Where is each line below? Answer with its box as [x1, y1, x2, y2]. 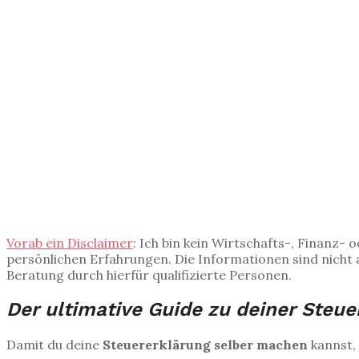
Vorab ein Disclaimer [6, 234, 133, 251]
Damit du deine [6, 337, 103, 353]
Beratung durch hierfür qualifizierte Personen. [6, 266, 295, 283]
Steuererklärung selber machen [103, 337, 308, 353]
